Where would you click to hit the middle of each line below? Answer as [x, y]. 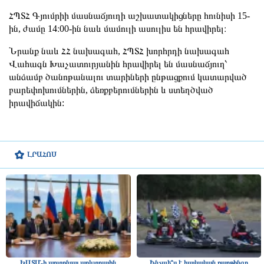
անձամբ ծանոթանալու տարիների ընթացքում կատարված [128, 77]
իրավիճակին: [38, 103]
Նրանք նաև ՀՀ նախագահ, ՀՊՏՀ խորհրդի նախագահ [119, 51]
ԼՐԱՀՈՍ [42, 154]
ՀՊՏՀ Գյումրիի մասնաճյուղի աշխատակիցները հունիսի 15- [129, 15]
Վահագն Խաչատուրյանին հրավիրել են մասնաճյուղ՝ [118, 64]
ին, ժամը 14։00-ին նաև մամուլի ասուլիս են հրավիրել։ [118, 28]
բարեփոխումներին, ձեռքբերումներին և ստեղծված [111, 90]
